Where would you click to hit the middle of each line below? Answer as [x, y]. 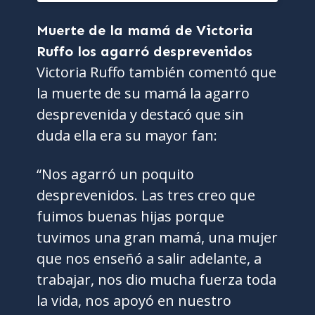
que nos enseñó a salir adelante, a [149, 259]
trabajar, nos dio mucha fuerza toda [157, 280]
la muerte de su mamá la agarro [143, 94]
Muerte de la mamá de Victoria [145, 31]
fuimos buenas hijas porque [131, 217]
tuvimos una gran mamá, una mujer [157, 238]
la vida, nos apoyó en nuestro [134, 301]
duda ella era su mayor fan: [127, 136]
